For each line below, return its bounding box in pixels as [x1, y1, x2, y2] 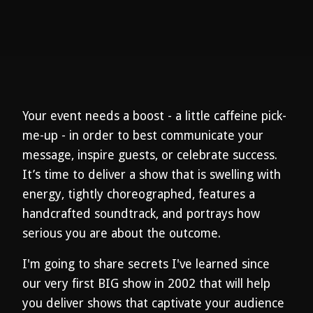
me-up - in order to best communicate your [22, 129, 263, 143]
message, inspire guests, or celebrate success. [22, 148, 277, 162]
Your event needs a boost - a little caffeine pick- [22, 109, 286, 123]
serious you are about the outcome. [22, 226, 221, 240]
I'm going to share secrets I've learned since [22, 257, 270, 271]
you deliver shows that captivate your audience [22, 296, 284, 310]
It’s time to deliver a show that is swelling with [22, 168, 281, 182]
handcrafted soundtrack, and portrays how [22, 207, 260, 221]
